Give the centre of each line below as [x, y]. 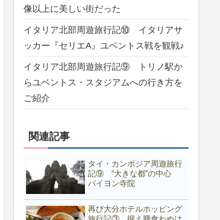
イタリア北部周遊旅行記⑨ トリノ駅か [103, 67]
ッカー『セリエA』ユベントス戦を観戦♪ [104, 46]
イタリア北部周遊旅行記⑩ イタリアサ [103, 30]
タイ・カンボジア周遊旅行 [135, 164]
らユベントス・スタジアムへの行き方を [103, 83]
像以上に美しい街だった [72, 9]
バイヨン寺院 [111, 183]
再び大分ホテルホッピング [135, 209]
